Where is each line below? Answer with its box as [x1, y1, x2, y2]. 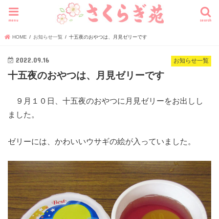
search [199, 17, 212, 22]
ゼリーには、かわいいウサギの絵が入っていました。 [8, 136, 196, 146]
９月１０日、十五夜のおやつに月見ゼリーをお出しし [8, 96, 204, 106]
